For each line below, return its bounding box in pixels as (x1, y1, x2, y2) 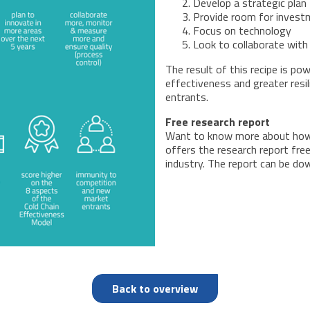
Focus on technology (193, 22, 291, 39)
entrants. (165, 89, 208, 106)
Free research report (165, 113, 270, 131)
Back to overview (112, 280, 198, 298)
